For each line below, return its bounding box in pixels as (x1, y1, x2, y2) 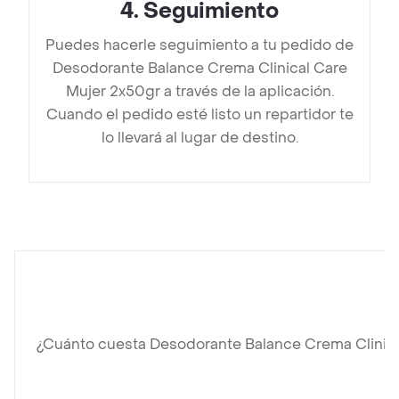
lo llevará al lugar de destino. (101, 128, 298, 148)
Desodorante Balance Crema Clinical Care (52, 59, 347, 78)
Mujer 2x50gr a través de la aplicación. (65, 82, 334, 102)
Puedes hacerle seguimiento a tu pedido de (45, 36, 354, 55)
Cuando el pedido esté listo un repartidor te (45, 105, 354, 125)
